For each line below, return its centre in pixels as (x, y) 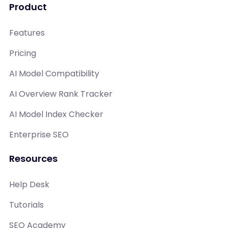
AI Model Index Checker (56, 114)
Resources (33, 158)
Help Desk (29, 184)
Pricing (23, 53)
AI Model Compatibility (54, 73)
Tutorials (26, 205)
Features (27, 33)
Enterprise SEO (39, 134)
